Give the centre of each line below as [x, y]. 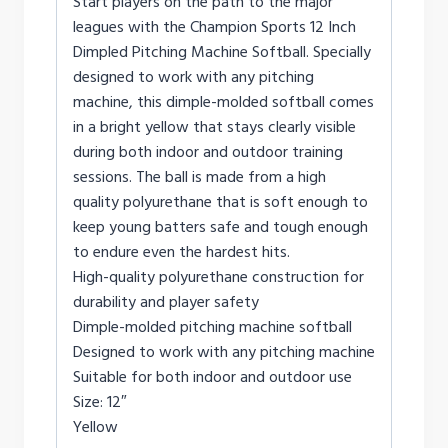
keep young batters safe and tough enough [220, 227]
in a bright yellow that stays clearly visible [214, 127]
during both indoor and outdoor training [208, 152]
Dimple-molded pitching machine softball [212, 327]
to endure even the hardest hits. [181, 252]
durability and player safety [166, 302]
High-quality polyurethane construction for [218, 277]
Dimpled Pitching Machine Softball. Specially [222, 52]
